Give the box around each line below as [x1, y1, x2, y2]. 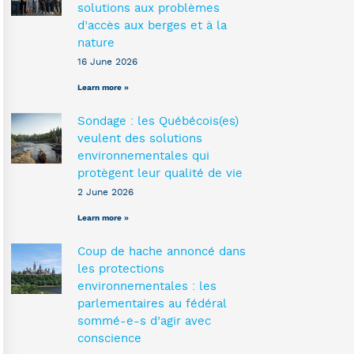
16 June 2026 [77, 57, 138, 67]
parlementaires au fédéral [77, 298, 227, 311]
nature [77, 37, 115, 50]
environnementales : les [77, 281, 217, 293]
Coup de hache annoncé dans [77, 246, 247, 258]
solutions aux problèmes [77, 2, 220, 15]
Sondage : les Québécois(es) [77, 115, 239, 128]
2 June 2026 [77, 187, 134, 198]
